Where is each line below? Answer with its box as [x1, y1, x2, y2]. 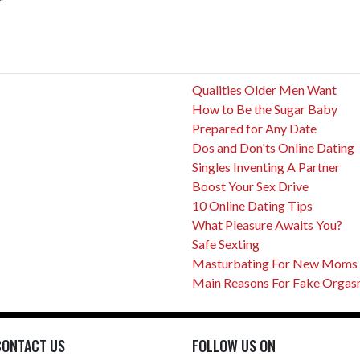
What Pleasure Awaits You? [192, 217, 342, 232]
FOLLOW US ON [192, 335, 276, 356]
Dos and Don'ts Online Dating [192, 140, 354, 155]
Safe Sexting [192, 236, 260, 252]
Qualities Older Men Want [192, 82, 337, 97]
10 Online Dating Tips [192, 198, 313, 213]
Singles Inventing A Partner [192, 159, 340, 174]
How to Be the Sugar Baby [192, 101, 337, 117]
